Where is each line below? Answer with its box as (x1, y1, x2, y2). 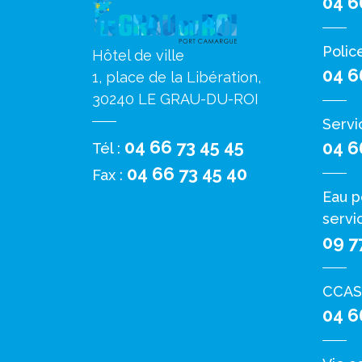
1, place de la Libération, (92, 69, 261, 86)
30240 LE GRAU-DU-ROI (92, 90, 259, 108)
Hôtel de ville (92, 47, 184, 65)
